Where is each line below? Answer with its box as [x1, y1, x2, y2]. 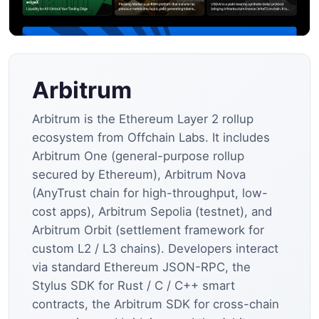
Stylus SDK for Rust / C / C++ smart [32, 278, 235, 293]
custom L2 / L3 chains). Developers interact [32, 241, 278, 256]
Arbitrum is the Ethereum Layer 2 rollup [32, 111, 253, 126]
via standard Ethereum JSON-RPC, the [32, 259, 251, 274]
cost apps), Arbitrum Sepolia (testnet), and [32, 204, 272, 219]
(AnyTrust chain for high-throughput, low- [32, 185, 268, 200]
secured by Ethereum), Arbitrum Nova [32, 167, 246, 182]
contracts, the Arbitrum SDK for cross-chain [32, 296, 279, 311]
